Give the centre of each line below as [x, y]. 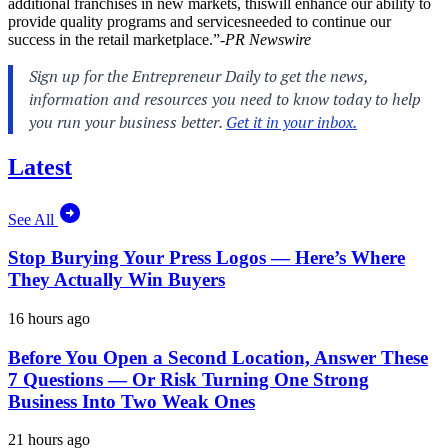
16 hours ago [49, 318]
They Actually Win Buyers [116, 280]
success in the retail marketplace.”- [116, 39]
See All [33, 219]
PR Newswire [268, 39]
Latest [40, 166]
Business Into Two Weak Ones [131, 401]
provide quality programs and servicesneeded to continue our [199, 21]
